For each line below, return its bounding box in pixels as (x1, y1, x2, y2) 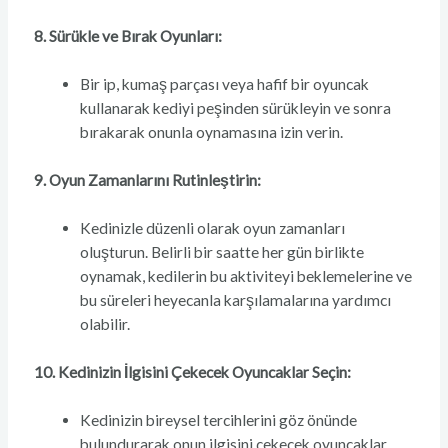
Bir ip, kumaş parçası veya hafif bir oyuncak (80, 75, 370, 94)
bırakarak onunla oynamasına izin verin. (80, 123, 344, 142)
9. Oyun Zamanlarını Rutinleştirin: (33, 170, 261, 189)
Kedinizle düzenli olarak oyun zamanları (80, 219, 346, 238)
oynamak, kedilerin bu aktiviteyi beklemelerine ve (80, 267, 413, 286)
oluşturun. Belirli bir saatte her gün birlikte (80, 243, 365, 262)
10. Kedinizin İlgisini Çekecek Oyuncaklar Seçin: (33, 362, 351, 381)
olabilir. (80, 315, 131, 334)
